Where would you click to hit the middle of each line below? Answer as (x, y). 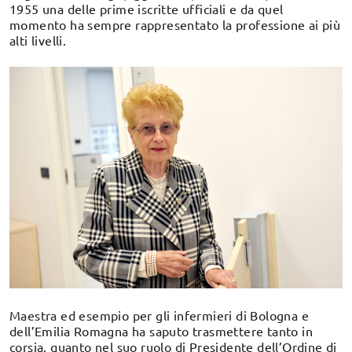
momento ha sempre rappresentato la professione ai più (175, 24)
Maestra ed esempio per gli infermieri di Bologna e (159, 315)
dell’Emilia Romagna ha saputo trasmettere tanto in (161, 330)
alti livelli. (38, 40)
